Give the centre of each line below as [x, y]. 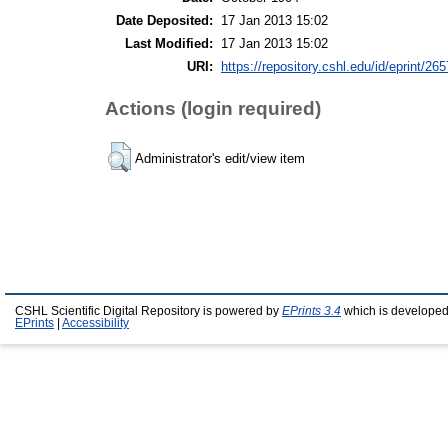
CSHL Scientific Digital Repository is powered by [148, 311]
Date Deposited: [164, 20]
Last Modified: [169, 43]
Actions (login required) [213, 108]
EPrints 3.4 [311, 311]
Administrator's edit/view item [220, 158]
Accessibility [95, 323]
